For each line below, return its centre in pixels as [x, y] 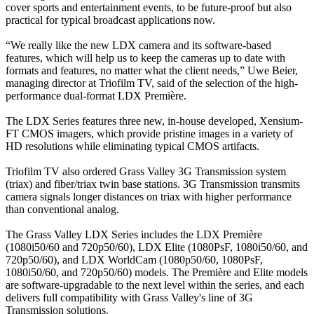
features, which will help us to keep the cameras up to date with [145, 58]
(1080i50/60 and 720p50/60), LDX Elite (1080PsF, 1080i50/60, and [157, 247]
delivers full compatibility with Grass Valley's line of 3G [129, 298]
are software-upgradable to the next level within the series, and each [155, 285]
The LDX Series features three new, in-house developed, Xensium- [154, 121]
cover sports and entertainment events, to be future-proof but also [149, 8]
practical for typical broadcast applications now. [110, 20]
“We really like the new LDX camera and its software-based [138, 46]
